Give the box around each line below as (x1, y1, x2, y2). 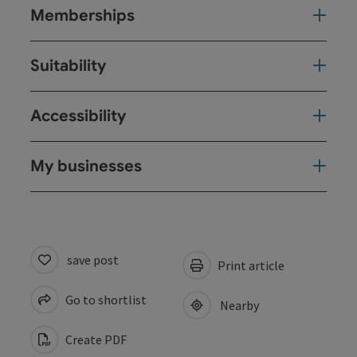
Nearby (215, 296, 259, 313)
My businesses (30, 155, 142, 176)
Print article (215, 257, 284, 273)
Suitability (30, 55, 106, 76)
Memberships (30, 5, 135, 25)
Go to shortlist (63, 291, 147, 308)
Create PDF (63, 331, 127, 347)
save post (67, 251, 119, 268)
